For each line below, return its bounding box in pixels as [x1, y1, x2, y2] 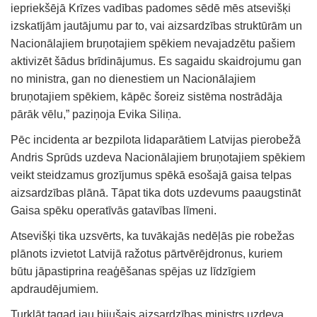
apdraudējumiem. [11, 282, 98, 295]
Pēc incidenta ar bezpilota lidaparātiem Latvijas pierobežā [11, 133, 301, 146]
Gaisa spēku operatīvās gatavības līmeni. [11, 204, 217, 217]
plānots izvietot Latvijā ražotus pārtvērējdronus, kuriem [11, 247, 282, 260]
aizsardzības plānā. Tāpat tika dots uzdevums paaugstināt [11, 186, 301, 199]
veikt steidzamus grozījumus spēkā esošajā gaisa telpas [11, 168, 292, 181]
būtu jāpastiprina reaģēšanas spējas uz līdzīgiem [11, 265, 255, 277]
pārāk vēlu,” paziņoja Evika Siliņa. [11, 108, 181, 120]
